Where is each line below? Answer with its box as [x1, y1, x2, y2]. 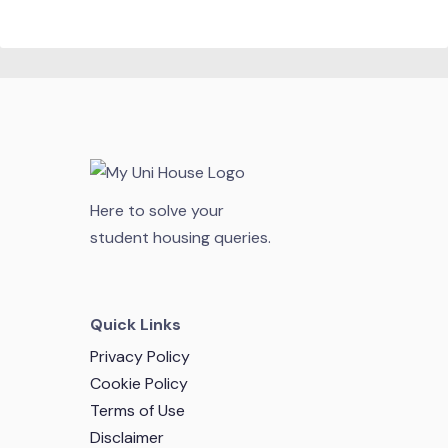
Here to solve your [90, 200, 224, 221]
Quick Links [90, 314, 181, 335]
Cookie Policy [90, 373, 188, 394]
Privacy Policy [90, 346, 190, 367]
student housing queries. [90, 227, 271, 248]
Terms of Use [90, 400, 185, 421]
